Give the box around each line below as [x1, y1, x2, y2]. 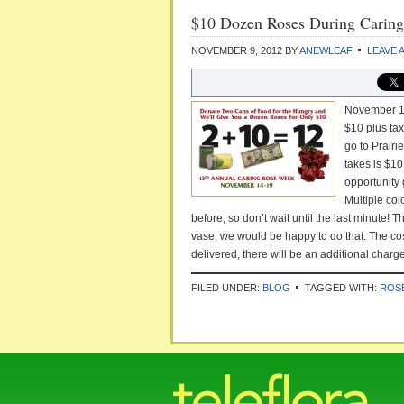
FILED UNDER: [191, 282, 262, 293]
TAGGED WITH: [305, 282, 380, 293]
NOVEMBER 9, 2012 [191, 45, 282, 56]
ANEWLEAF [299, 45, 353, 56]
